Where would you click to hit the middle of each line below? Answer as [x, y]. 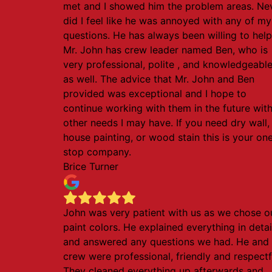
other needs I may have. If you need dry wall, [166, 123]
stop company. [97, 152]
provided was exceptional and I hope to [155, 93]
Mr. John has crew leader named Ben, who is [165, 50]
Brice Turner [91, 166]
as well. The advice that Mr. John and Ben [159, 79]
